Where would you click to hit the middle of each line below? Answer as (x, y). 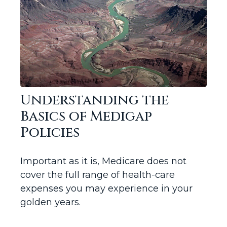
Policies (50, 133)
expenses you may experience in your (106, 189)
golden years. (50, 202)
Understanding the (94, 101)
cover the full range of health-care (98, 175)
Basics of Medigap (86, 117)
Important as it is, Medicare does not (103, 161)
